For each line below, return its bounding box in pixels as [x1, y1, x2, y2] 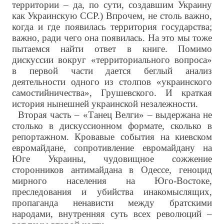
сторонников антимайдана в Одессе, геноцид [11, 164, 212, 175]
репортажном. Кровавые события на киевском [11, 131, 212, 142]
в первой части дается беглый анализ [11, 65, 212, 76]
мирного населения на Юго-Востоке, [11, 175, 212, 186]
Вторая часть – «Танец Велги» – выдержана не [17, 109, 212, 120]
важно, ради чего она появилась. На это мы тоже [11, 32, 212, 43]
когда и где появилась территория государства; [11, 21, 212, 32]
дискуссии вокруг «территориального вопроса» [11, 54, 212, 65]
